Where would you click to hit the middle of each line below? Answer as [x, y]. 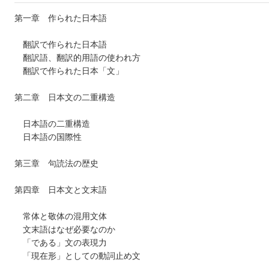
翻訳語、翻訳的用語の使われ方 [77, 58]
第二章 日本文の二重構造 [65, 98]
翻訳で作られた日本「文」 [69, 71]
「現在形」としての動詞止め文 [77, 256]
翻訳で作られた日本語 [61, 45]
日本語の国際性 [48, 137]
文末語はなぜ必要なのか [65, 230]
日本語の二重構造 [52, 124]
